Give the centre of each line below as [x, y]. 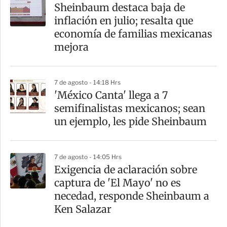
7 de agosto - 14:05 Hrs [88, 157]
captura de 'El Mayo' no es [118, 183]
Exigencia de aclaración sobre [126, 170]
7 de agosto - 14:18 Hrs [87, 83]
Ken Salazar [83, 209]
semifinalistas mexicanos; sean [130, 108]
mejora [71, 47]
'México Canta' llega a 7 [111, 95]
